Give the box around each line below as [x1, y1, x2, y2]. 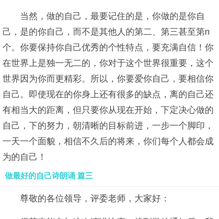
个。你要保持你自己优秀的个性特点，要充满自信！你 [2, 43, 214, 52]
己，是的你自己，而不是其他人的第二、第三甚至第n [2, 27, 210, 37]
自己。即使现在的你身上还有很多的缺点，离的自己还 [2, 89, 214, 99]
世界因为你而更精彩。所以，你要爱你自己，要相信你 [2, 74, 214, 84]
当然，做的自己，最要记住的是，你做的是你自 [20, 11, 205, 21]
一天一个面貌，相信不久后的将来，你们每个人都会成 [2, 136, 214, 146]
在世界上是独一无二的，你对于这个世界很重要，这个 [2, 58, 214, 68]
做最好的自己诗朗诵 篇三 [5, 172, 93, 180]
